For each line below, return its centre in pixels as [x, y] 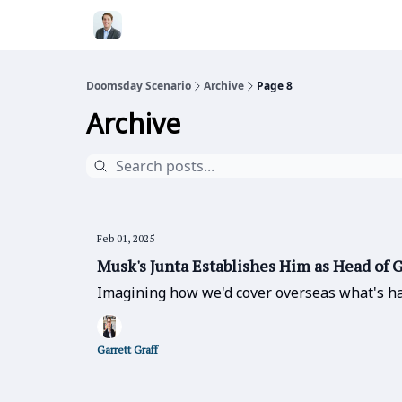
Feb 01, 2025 [126, 238]
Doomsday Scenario [139, 86]
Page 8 [275, 86]
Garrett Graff [127, 350]
